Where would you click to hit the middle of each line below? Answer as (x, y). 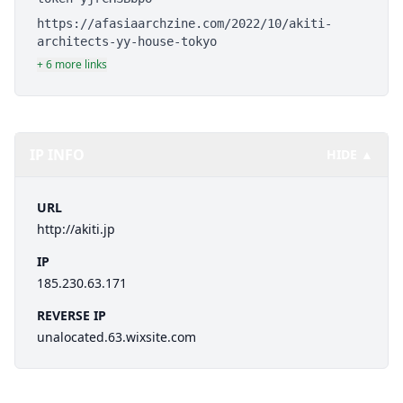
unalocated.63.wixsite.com (116, 337)
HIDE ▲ (350, 154)
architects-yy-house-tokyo (127, 41)
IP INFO (57, 155)
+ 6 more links (72, 64)
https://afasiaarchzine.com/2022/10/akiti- (184, 23)
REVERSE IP (72, 315)
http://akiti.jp (76, 229)
